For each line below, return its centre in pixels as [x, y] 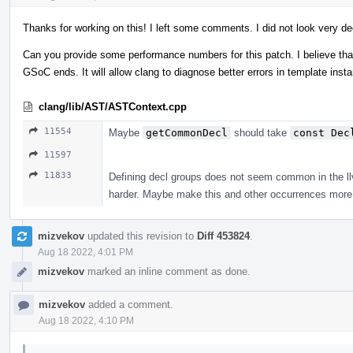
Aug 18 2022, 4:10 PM [86, 320]
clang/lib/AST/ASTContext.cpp [113, 106]
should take [260, 132]
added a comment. [129, 304]
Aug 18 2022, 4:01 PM [85, 252]
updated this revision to [141, 236]
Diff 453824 [223, 236]
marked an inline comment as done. [167, 271]
